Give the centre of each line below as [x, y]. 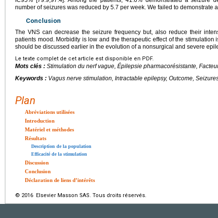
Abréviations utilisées [50, 112]
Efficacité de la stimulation [59, 154]
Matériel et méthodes [49, 130]
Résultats [36, 138]
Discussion [37, 163]
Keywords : [32, 79]
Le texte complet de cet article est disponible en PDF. [84, 59]
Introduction [40, 121]
